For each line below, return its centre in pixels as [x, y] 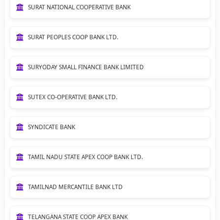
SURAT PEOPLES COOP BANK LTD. [73, 37]
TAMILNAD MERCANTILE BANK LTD [75, 187]
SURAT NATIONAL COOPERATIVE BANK [79, 7]
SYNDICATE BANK [51, 127]
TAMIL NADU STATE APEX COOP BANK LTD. [85, 157]
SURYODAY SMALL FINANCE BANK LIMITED [86, 67]
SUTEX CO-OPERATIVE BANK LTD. [72, 97]
